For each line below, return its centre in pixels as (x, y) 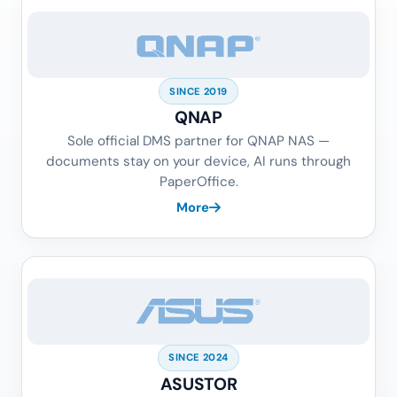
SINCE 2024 (198, 358)
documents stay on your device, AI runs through (198, 162)
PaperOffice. (198, 182)
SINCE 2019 (198, 91)
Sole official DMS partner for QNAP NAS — (198, 141)
